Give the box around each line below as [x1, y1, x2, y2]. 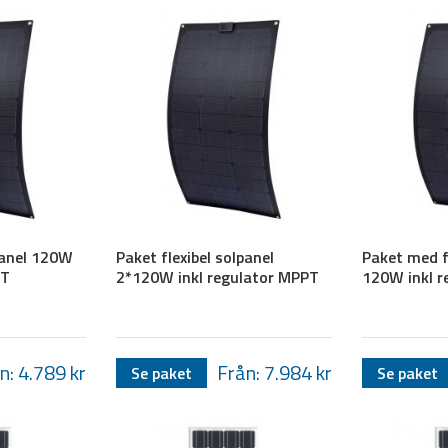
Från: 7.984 [217, 356, 317, 388]
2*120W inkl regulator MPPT [115, 264, 319, 289]
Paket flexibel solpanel [115, 244, 274, 269]
